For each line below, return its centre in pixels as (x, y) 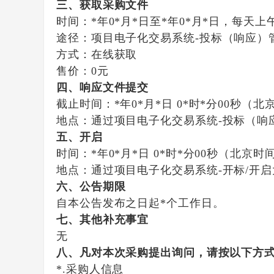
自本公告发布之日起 (109, 203)
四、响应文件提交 (103, 87)
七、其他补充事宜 (103, 220)
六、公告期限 (91, 187)
